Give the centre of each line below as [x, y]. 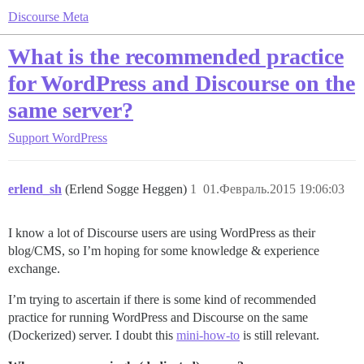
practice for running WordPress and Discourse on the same [158, 317]
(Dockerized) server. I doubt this [92, 335]
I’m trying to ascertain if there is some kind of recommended [162, 299]
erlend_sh [35, 189]
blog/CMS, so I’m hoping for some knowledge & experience [164, 251]
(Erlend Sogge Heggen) [128, 189]
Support [28, 138]
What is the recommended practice [176, 56]
